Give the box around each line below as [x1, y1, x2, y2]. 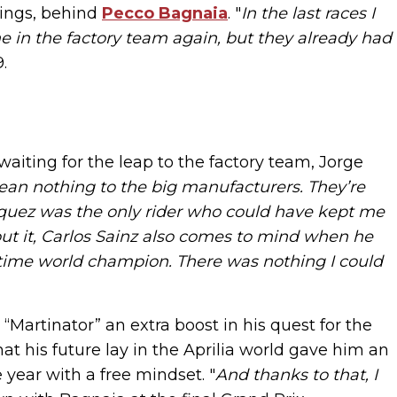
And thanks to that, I [215, 364, 378, 385]
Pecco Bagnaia [102, 3, 228, 23]
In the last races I [241, 3, 375, 23]
